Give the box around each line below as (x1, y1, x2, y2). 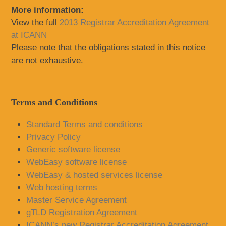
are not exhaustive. (11, 55, 84, 65)
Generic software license (26, 145, 121, 154)
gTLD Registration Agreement (26, 208, 138, 217)
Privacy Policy (26, 132, 81, 142)
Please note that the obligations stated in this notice (11, 43, 206, 52)
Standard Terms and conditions (26, 120, 143, 129)
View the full (11, 18, 60, 27)
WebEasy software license (26, 157, 127, 167)
